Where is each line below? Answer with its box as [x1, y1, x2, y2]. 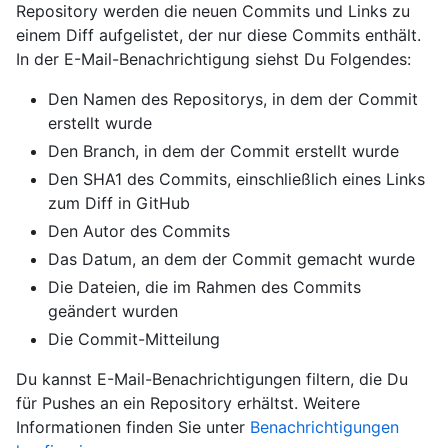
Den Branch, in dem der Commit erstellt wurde [48, 141, 399, 161]
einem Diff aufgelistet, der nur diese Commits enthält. [16, 25, 421, 45]
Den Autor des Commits [48, 221, 230, 241]
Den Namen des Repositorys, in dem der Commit [48, 89, 418, 109]
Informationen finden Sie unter [16, 417, 250, 437]
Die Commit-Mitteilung [48, 329, 220, 349]
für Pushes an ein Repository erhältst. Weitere [16, 393, 360, 413]
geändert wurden [48, 301, 178, 321]
